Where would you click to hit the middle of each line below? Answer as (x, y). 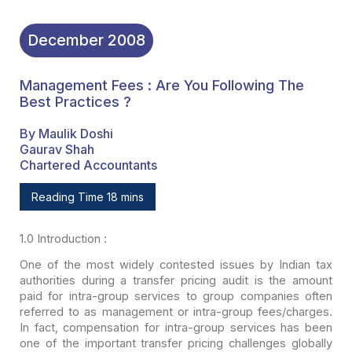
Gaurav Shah (57, 149)
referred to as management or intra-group (136, 312)
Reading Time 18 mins (87, 196)
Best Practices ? (75, 102)
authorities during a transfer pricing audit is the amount (176, 280)
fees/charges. (293, 312)
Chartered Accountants (88, 165)
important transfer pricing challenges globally (206, 343)
